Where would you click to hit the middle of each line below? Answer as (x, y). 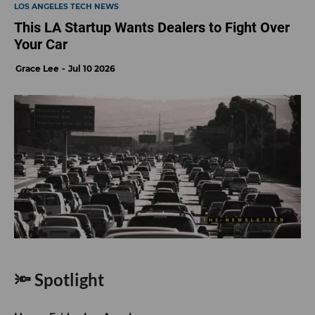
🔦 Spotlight (59, 280)
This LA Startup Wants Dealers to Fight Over (152, 28)
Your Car (41, 45)
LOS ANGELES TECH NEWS (66, 7)
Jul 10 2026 (92, 69)
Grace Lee (37, 69)
